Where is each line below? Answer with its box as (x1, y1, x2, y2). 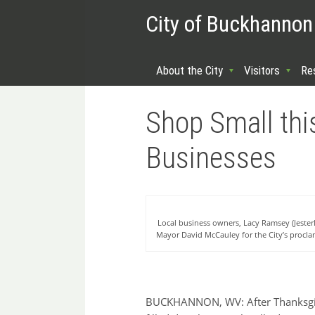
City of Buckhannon (146, 10, 313, 37)
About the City (156, 63, 223, 77)
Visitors (244, 63, 280, 77)
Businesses (146, 141, 276, 176)
